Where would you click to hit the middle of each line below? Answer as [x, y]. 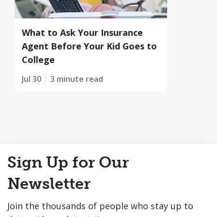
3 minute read [77, 79]
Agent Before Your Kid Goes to [89, 46]
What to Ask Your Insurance [82, 32]
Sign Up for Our [68, 162]
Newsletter [49, 183]
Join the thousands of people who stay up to [100, 206]
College [38, 59]
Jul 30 [31, 79]
